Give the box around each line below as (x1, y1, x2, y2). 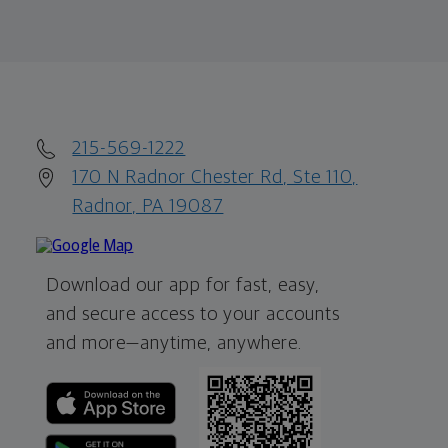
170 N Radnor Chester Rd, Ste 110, (72, 167, 358, 187)
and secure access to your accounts (46, 304, 341, 324)
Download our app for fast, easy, (46, 275, 321, 295)
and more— (46, 333, 141, 353)
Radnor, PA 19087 (72, 196, 224, 216)
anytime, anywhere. (140, 333, 303, 353)
